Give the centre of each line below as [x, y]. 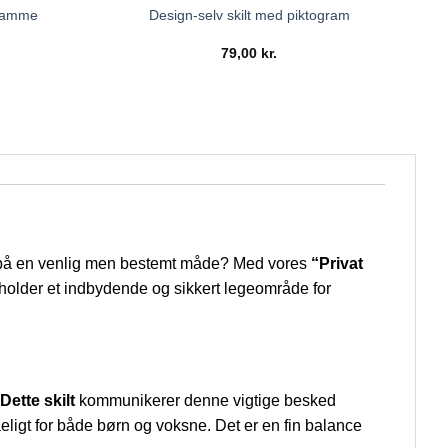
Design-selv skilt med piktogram [249, 15]
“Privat [337, 263]
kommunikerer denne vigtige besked [205, 401]
